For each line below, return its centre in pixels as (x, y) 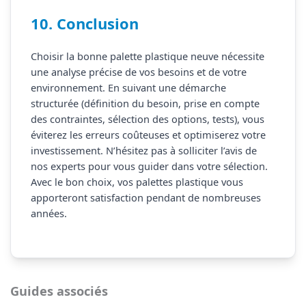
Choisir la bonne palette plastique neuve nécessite (147, 56)
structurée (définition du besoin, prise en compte (145, 103)
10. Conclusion (84, 24)
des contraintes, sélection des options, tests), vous (147, 119)
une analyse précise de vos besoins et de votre (138, 72)
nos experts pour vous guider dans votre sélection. (149, 166)
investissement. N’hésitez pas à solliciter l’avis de (143, 151)
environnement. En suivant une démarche (128, 88)
